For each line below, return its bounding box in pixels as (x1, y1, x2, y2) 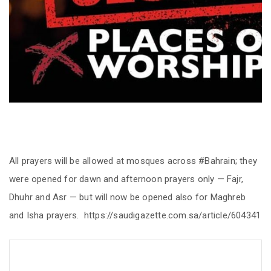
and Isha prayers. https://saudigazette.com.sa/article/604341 (9, 210, 261, 221)
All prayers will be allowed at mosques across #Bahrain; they (9, 155, 258, 166)
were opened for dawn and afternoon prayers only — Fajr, (9, 174, 244, 184)
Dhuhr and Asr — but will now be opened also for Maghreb (9, 192, 246, 203)
